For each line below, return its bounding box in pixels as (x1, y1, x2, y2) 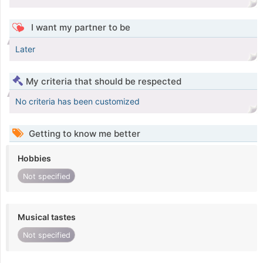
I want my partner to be (28, 22, 130, 33)
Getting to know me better (26, 128, 140, 140)
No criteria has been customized (15, 96, 140, 107)
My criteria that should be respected (26, 76, 181, 87)
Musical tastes (18, 212, 76, 222)
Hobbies (18, 153, 51, 164)
